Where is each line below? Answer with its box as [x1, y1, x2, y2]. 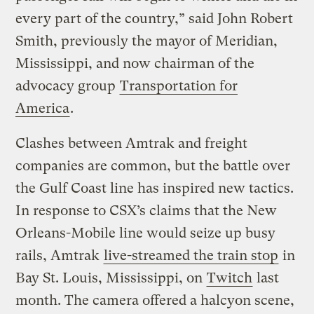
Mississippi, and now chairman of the [15, 55, 255, 72]
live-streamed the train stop [104, 247, 279, 264]
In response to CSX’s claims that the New [15, 203, 278, 219]
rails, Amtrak [15, 247, 104, 264]
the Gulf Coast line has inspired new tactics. [15, 180, 294, 197]
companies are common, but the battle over [15, 158, 291, 175]
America [15, 100, 70, 117]
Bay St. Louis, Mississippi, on [15, 270, 207, 287]
